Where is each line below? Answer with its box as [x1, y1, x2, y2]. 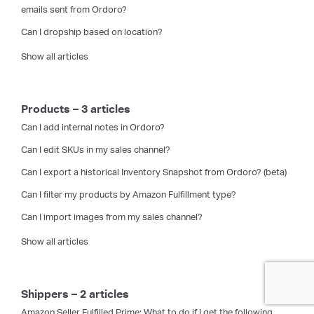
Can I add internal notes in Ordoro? [21, 122, 165, 133]
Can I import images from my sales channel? [21, 212, 203, 223]
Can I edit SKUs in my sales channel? [21, 144, 170, 156]
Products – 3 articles [21, 102, 130, 116]
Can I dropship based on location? [21, 27, 163, 38]
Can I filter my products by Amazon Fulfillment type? [21, 189, 236, 200]
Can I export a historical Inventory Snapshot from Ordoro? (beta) [21, 167, 287, 178]
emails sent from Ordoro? [21, 4, 127, 15]
